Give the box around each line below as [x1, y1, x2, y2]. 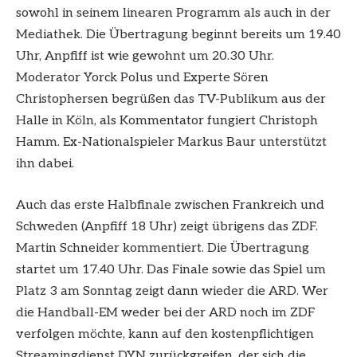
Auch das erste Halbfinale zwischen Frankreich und [16, 198, 324, 214]
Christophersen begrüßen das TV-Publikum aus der [16, 92, 326, 108]
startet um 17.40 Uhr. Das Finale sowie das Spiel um [16, 262, 326, 278]
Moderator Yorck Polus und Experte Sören [16, 70, 269, 86]
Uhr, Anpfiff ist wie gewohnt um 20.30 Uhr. [16, 49, 274, 65]
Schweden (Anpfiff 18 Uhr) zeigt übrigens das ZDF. [16, 219, 318, 235]
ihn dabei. [16, 156, 74, 172]
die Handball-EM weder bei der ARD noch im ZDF [16, 305, 315, 321]
